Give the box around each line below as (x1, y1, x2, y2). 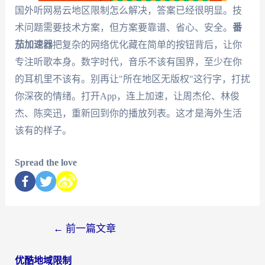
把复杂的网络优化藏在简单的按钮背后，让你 (52, 39, 242, 50)
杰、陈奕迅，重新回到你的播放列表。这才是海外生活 (14, 108, 242, 118)
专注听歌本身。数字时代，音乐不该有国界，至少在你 (14, 56, 242, 67)
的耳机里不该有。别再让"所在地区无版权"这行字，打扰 (14, 73, 250, 84)
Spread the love (14, 157, 77, 168)
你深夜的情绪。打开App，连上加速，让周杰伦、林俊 (14, 91, 240, 101)
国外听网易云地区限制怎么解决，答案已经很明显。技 (14, 5, 242, 15)
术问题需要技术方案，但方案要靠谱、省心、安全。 (14, 22, 232, 33)
